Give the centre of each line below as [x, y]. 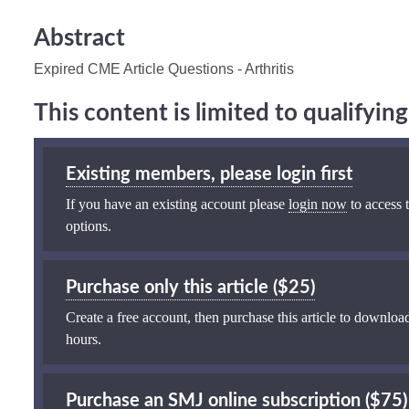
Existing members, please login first [209, 174]
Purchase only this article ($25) [190, 287]
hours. [84, 339]
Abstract [79, 38]
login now [318, 204]
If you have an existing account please [177, 204]
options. [89, 225]
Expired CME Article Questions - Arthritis [164, 68]
